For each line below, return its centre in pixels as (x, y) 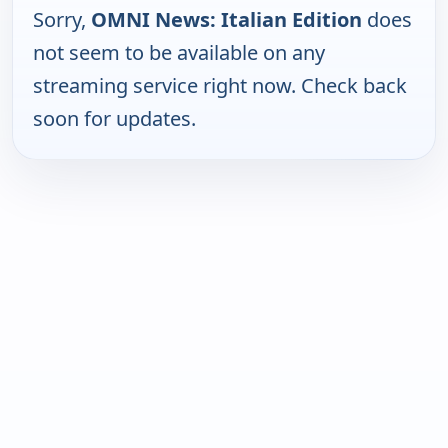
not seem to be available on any (179, 52)
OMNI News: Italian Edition (226, 19)
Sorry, (62, 19)
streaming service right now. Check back (220, 85)
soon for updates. (114, 118)
